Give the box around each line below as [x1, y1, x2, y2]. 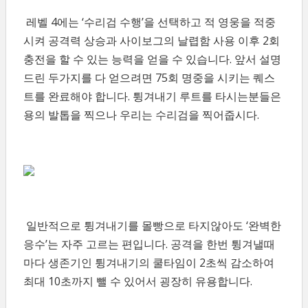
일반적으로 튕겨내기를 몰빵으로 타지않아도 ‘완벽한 [23, 218, 281, 233]
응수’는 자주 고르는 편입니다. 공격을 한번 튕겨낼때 [23, 236, 275, 252]
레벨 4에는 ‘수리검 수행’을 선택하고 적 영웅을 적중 [23, 14, 276, 30]
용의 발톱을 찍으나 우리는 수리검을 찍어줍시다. [23, 107, 259, 122]
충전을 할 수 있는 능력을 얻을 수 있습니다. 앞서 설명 [23, 52, 281, 67]
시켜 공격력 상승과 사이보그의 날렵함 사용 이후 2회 [23, 33, 280, 48]
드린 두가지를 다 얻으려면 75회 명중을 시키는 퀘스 [23, 70, 275, 85]
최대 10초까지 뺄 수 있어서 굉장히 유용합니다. [23, 274, 255, 289]
